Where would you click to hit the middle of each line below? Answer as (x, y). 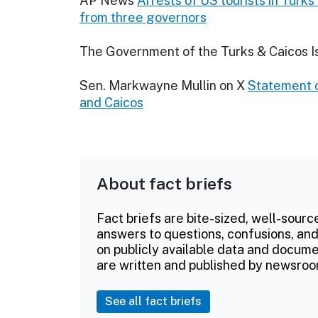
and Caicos (111, 103)
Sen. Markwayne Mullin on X (162, 86)
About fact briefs (164, 184)
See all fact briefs (153, 302)
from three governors (143, 18)
